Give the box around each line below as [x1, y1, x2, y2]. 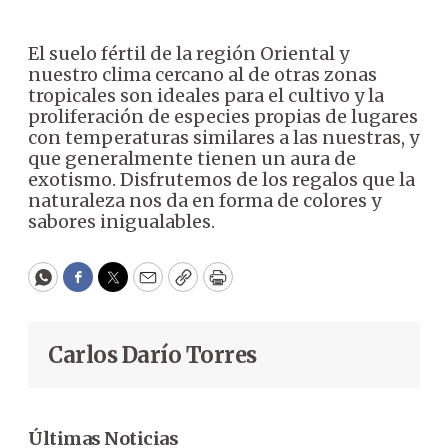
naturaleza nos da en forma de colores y [28, 189, 381, 213]
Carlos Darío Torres [48, 341, 257, 370]
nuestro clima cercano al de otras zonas [28, 63, 377, 87]
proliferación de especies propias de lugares [28, 105, 418, 129]
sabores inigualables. [28, 210, 215, 234]
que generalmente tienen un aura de [28, 147, 356, 171]
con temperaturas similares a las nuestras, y [28, 126, 419, 150]
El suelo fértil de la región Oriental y [28, 42, 349, 66]
